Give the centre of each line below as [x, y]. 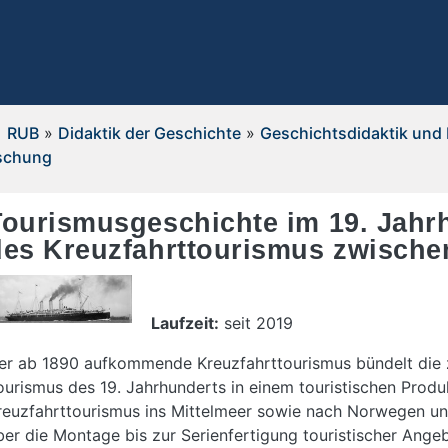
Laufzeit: [185, 323]
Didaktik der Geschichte [149, 133]
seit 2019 [256, 323]
